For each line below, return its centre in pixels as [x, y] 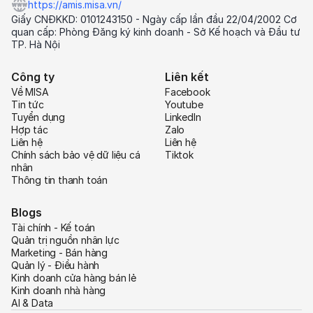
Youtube [184, 105]
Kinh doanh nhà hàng [59, 291]
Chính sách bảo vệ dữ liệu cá [76, 155]
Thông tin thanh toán [59, 180]
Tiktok [179, 155]
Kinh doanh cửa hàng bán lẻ [74, 278]
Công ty [33, 77]
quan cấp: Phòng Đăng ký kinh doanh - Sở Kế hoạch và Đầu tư [156, 32]
